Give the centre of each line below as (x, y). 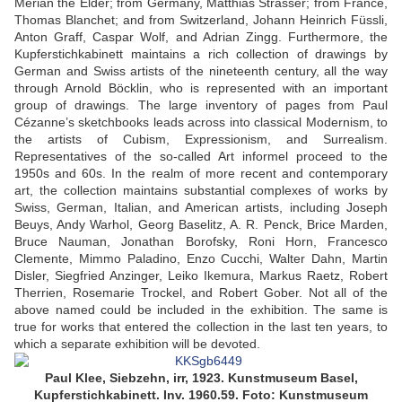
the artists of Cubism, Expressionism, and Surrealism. (201, 140)
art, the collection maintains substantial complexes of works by (201, 191)
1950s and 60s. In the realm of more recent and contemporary (201, 174)
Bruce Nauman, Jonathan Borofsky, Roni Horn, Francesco (201, 242)
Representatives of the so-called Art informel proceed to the (201, 157)
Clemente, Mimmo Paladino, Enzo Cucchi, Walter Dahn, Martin (201, 259)
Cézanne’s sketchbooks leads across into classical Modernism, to (201, 122)
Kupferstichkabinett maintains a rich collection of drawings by (201, 54)
